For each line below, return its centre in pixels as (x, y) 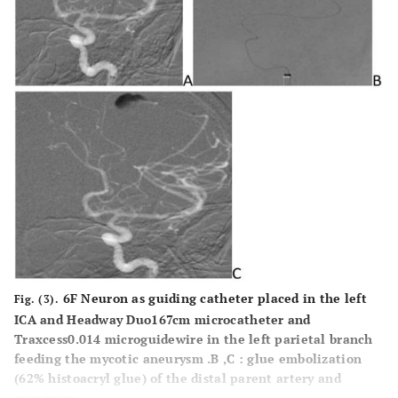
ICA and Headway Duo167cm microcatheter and (163, 319)
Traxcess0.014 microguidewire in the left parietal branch (194, 338)
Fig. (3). (37, 298)
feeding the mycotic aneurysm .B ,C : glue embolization (188, 358)
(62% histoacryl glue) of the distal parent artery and (178, 378)
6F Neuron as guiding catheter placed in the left (213, 298)
